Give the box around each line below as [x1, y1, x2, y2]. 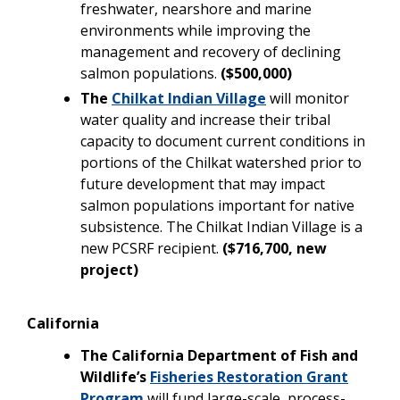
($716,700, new [222, 237, 327, 258]
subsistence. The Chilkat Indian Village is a [80, 216, 362, 237]
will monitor [266, 87, 349, 108]
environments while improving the [80, 20, 311, 40]
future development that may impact [80, 173, 325, 194]
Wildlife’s [80, 366, 150, 387]
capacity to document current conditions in [80, 130, 365, 151]
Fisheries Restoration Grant [150, 366, 348, 387]
